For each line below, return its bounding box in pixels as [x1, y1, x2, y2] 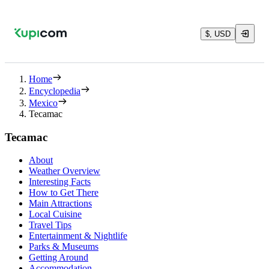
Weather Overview [29, 166, 100, 177]
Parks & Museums [29, 241, 98, 252]
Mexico [29, 98, 58, 108]
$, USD [205, 29, 231, 38]
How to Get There [29, 187, 98, 198]
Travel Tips [29, 220, 71, 231]
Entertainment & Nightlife [29, 231, 127, 241]
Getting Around [29, 252, 88, 263]
